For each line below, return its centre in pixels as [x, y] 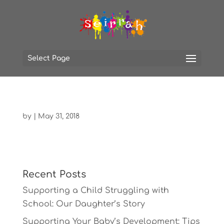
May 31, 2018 [58, 116]
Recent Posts [54, 174]
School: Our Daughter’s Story [83, 204]
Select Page [48, 58]
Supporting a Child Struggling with [95, 190]
